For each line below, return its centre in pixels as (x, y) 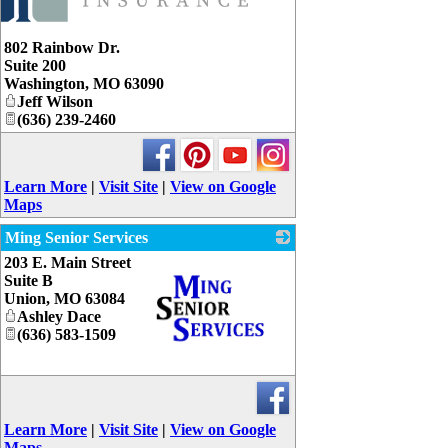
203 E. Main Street (67, 263)
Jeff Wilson (55, 102)
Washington (44, 84)
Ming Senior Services (76, 238)
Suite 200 (35, 66)
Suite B (28, 281)
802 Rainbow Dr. (62, 48)
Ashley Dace (59, 317)
